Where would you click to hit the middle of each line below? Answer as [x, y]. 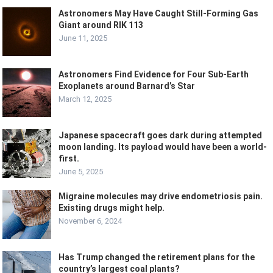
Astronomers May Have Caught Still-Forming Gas [159, 14]
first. [69, 159]
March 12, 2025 [85, 99]
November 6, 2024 [90, 221]
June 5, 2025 [81, 172]
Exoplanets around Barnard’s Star [127, 86]
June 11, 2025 [83, 38]
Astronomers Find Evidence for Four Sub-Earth [154, 75]
